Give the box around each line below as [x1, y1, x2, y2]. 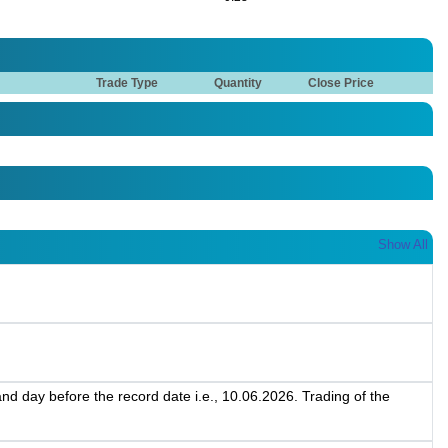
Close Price [308, 76, 375, 91]
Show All [378, 237, 428, 253]
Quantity [214, 76, 263, 91]
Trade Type [96, 76, 159, 91]
